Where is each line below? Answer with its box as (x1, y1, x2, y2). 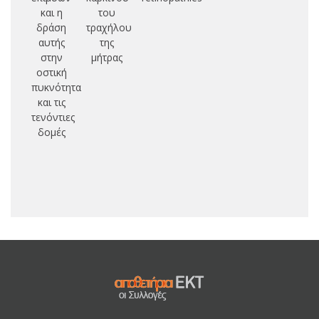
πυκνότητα (31, 80, 81, 94)
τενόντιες (31, 110, 75, 124)
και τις (37, 95, 66, 109)
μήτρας (91, 50, 123, 64)
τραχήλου (86, 20, 132, 34)
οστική (36, 65, 67, 79)
